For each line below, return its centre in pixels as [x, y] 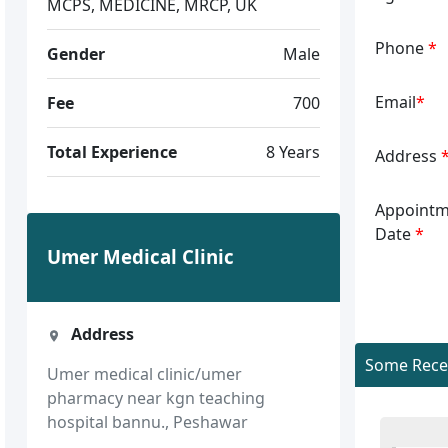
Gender [76, 53]
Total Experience [112, 151]
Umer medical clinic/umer [145, 373]
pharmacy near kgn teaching [156, 397]
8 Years [292, 151]
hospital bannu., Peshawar [148, 421]
